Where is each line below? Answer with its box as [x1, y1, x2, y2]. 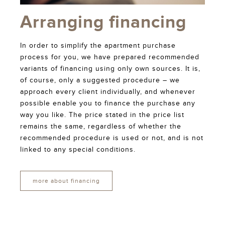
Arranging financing [20, 11, 186, 33]
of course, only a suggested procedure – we [20, 76, 180, 84]
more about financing [33, 177, 100, 184]
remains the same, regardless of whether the [20, 122, 181, 131]
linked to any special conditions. [20, 145, 136, 154]
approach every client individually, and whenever [20, 87, 195, 96]
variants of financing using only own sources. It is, [20, 64, 200, 73]
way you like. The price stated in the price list [20, 110, 184, 119]
